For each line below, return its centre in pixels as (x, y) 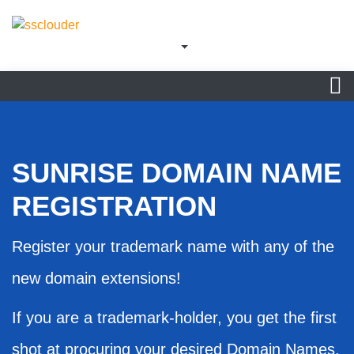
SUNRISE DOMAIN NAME (177, 172)
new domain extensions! (96, 278)
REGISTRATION (114, 205)
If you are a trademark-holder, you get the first (174, 317)
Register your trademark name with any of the (173, 246)
